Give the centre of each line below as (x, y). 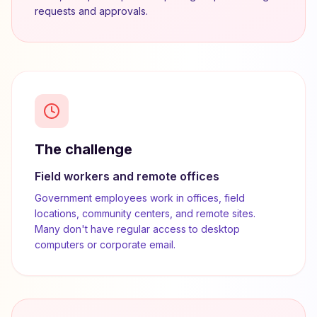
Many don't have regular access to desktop (137, 229)
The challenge (83, 149)
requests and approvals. (91, 11)
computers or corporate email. (105, 244)
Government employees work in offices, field (140, 198)
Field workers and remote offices (127, 176)
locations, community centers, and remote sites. (145, 213)
